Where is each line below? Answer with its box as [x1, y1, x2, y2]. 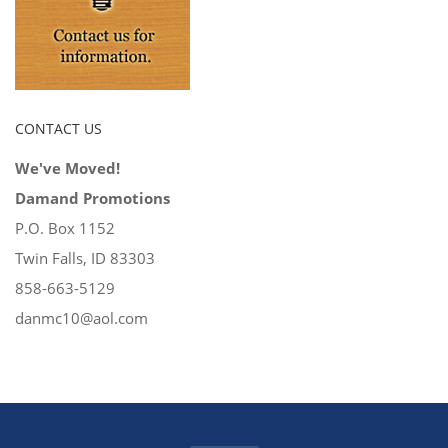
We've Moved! [15, 158, 120, 178]
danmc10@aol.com [15, 308, 148, 328]
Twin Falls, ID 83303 [15, 248, 155, 268]
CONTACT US [15, 119, 102, 138]
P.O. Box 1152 [15, 218, 115, 238]
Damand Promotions [15, 188, 170, 208]
